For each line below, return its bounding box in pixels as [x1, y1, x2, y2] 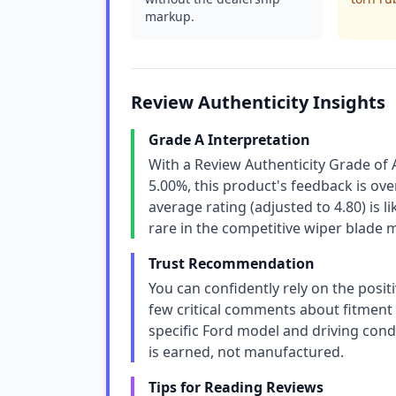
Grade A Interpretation [148, 130, 310, 149]
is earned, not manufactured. [148, 342, 344, 362]
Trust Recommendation [148, 254, 315, 273]
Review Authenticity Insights [131, 90, 385, 114]
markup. [145, 8, 194, 25]
